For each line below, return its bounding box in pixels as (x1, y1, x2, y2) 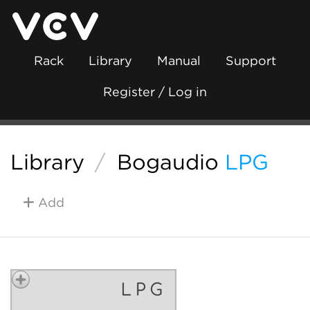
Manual (157, 53, 201, 68)
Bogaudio (116, 149, 219, 174)
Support (226, 53, 276, 68)
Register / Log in (103, 84, 207, 99)
